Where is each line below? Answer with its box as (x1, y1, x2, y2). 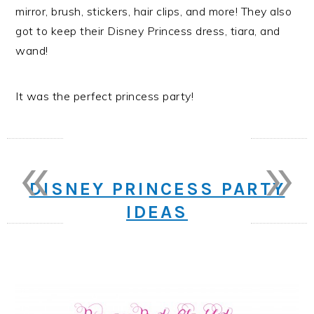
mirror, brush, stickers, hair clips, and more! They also (15, 4, 292, 19)
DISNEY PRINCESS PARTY (29, 178, 285, 200)
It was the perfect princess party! (15, 89, 194, 104)
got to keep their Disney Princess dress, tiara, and (15, 24, 280, 39)
